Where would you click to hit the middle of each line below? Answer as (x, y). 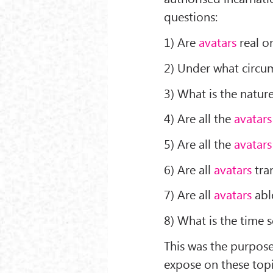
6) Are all (189, 169)
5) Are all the (199, 144)
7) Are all (189, 194)
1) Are (182, 42)
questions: (191, 16)
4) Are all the (199, 118)
